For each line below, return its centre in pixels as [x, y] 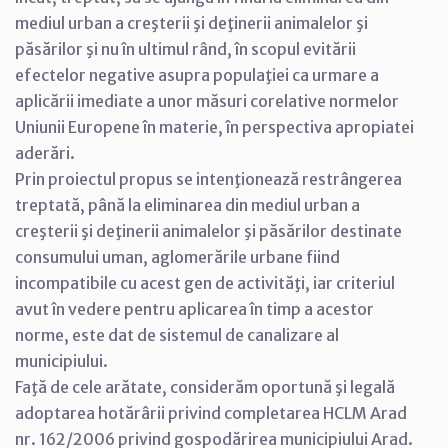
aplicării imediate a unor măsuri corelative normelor [207, 101]
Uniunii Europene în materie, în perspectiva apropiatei [214, 127]
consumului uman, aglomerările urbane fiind [177, 257]
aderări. [45, 153]
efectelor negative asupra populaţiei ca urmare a [197, 75]
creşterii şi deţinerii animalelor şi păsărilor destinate [208, 231]
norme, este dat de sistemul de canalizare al [177, 335]
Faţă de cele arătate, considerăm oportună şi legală [205, 387]
